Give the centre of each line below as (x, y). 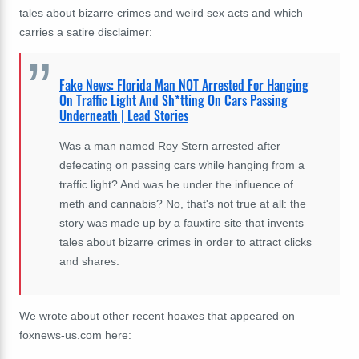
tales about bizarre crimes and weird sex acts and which (161, 12)
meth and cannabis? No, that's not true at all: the (183, 204)
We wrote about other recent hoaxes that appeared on (157, 316)
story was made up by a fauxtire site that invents (182, 223)
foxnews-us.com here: (75, 335)
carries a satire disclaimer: (86, 32)
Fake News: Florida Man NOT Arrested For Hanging (184, 85)
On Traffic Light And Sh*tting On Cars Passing (173, 101)
